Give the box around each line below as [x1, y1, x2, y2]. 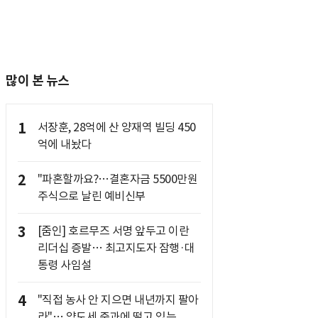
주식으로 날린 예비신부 [37, 189, 146, 203]
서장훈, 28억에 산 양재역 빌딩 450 [37, 120, 196, 134]
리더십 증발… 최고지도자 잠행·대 [37, 241, 195, 255]
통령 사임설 [37, 258, 92, 272]
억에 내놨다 [37, 137, 92, 151]
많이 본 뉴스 [6, 72, 70, 89]
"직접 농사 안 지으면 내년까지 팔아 [37, 292, 199, 307]
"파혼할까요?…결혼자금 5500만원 [37, 172, 197, 186]
